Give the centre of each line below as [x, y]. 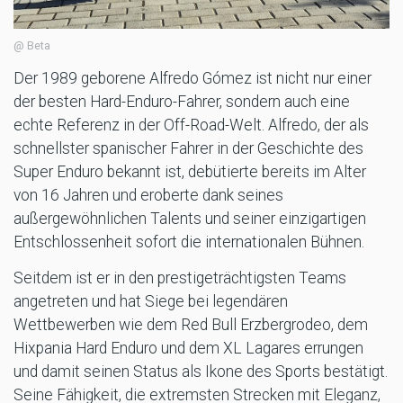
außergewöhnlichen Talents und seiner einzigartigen [190, 219]
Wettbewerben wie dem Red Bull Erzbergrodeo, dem [191, 325]
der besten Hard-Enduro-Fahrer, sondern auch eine [182, 102]
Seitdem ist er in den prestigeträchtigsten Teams [180, 278]
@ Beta [32, 46]
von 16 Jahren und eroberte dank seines [148, 196]
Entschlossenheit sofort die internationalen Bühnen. [189, 242]
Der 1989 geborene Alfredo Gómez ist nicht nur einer [193, 79]
